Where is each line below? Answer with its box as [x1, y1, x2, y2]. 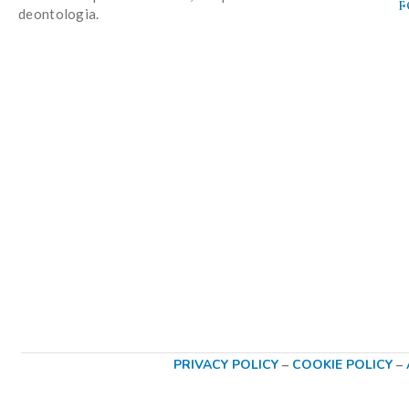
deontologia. [18, 5, 100, 23]
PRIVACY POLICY [173, 356, 278, 373]
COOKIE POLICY [291, 356, 396, 373]
